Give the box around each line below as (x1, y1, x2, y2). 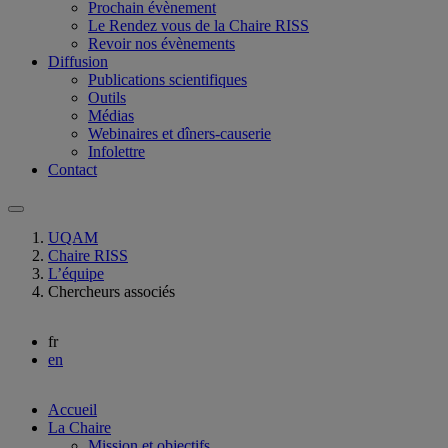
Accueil (48, 400, 97, 418)
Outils (88, 88, 126, 106)
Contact (48, 160, 97, 178)
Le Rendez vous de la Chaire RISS (88, 16, 309, 34)
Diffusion (48, 52, 108, 70)
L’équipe (48, 264, 104, 282)
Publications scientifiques (88, 70, 247, 88)
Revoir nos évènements (88, 34, 235, 52)
